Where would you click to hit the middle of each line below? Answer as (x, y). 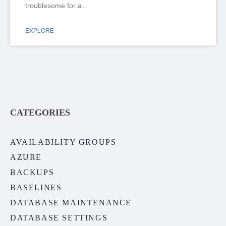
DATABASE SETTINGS (59, 218)
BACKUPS (32, 173)
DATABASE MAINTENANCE (71, 203)
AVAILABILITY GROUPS (63, 142)
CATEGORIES (40, 113)
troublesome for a (53, 6)
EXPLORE (40, 31)
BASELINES (36, 188)
